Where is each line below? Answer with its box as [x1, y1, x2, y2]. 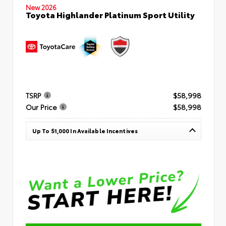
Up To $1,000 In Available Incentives [32, 127, 138, 135]
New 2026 [26, 2, 56, 12]
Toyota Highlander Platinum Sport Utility [26, 8, 195, 20]
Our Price [26, 102, 57, 112]
